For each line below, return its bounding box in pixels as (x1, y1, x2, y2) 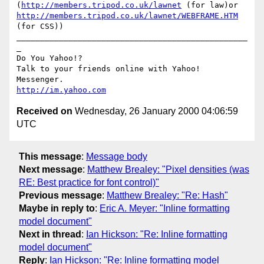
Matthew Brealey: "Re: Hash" (107, 190, 228, 200)
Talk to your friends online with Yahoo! (16, 64, 200, 74)
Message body (86, 151, 147, 161)
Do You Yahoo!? (16, 54, 82, 63)
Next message (19, 164, 82, 174)
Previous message (19, 190, 102, 200)
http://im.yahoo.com (16, 85, 106, 95)
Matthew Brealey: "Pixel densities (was (87, 164, 249, 174)
